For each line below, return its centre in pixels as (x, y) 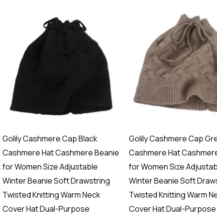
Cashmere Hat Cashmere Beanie (61, 153)
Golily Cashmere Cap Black (50, 139)
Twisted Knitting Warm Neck (51, 195)
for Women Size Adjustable (50, 167)
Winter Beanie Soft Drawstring (56, 181)
